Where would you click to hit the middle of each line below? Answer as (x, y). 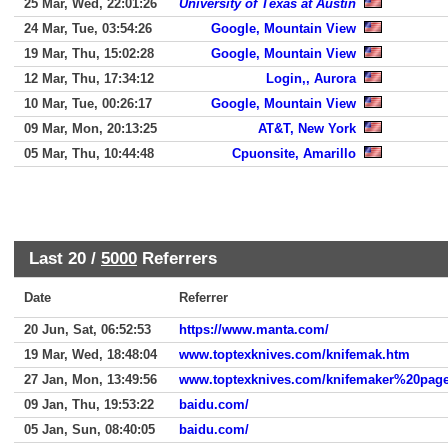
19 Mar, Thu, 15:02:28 (89, 53)
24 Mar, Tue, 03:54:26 (88, 28)
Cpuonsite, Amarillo (294, 153)
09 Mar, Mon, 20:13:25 (90, 128)
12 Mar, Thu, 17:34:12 (89, 78)
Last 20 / (65, 258)
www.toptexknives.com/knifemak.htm (294, 354)
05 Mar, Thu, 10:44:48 (89, 153)
